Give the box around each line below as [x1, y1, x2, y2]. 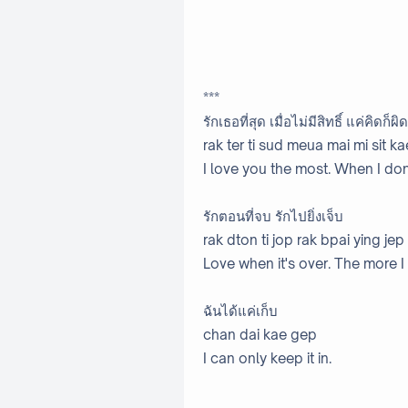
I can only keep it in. [203, 350, 331, 368]
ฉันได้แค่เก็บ [203, 302, 278, 321]
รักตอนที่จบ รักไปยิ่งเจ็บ [203, 208, 347, 226]
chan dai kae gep [203, 326, 317, 344]
